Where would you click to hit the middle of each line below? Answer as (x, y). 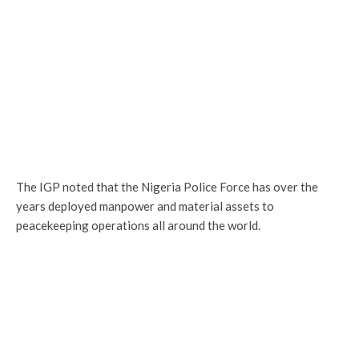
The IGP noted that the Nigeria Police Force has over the (167, 187)
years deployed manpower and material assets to (145, 206)
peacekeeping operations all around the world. (138, 225)
